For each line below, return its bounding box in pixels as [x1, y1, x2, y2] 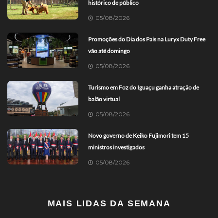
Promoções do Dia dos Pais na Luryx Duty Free [88, 35, 206, 43]
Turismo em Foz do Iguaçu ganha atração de [88, 83, 200, 91]
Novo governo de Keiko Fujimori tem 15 [88, 131, 189, 139]
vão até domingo [88, 47, 130, 54]
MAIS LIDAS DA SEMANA [47, 198, 171, 208]
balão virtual [88, 95, 120, 103]
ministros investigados [88, 143, 145, 151]
